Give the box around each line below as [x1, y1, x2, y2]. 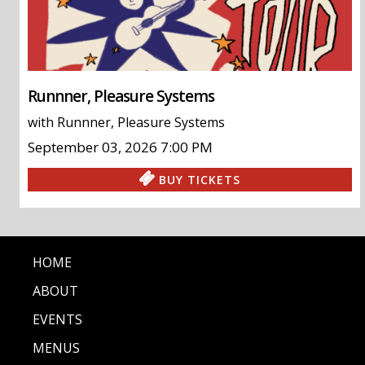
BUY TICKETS [159, 171, 241, 187]
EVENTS [33, 310, 82, 328]
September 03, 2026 [27, 137, 157, 156]
